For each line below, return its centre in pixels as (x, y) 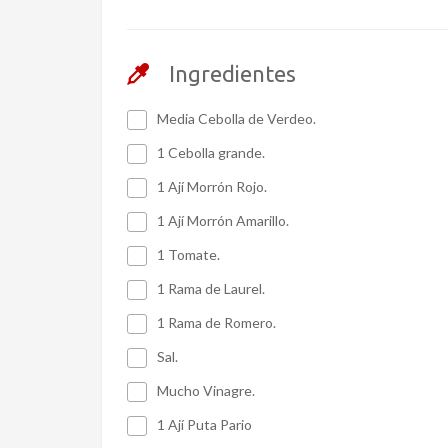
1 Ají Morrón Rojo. (212, 186)
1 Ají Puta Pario (204, 424)
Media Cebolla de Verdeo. (236, 118)
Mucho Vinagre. (206, 390)
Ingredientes (232, 73)
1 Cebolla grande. (211, 152)
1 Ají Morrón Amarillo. (223, 220)
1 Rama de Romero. (216, 322)
